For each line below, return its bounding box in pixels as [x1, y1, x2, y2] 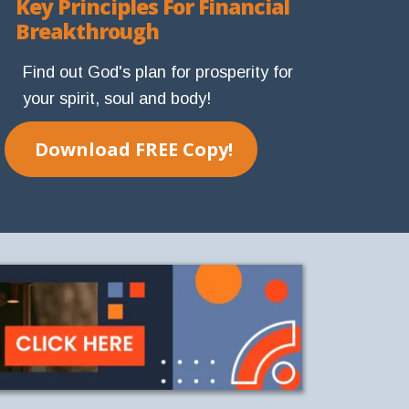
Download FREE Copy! [35, 136, 234, 162]
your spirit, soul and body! [23, 89, 212, 108]
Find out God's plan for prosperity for [23, 62, 294, 81]
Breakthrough [16, 16, 160, 46]
